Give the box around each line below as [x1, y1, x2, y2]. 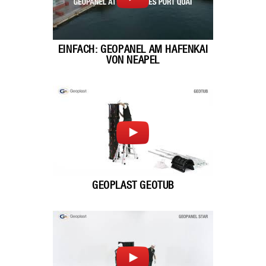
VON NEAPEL [106, 55, 160, 66]
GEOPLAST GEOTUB [92, 180, 174, 191]
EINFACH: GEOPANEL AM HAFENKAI [58, 45, 208, 55]
